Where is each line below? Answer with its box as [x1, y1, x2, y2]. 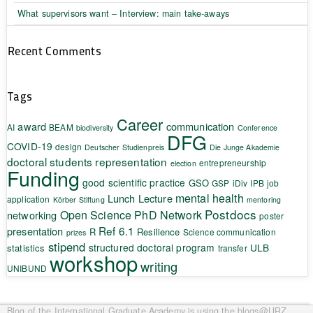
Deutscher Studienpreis [85, 141, 165, 152]
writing [140, 256, 178, 275]
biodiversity [75, 122, 114, 133]
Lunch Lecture [107, 190, 173, 205]
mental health [175, 189, 244, 206]
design [55, 140, 82, 152]
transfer [217, 241, 247, 254]
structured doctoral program [88, 240, 215, 254]
